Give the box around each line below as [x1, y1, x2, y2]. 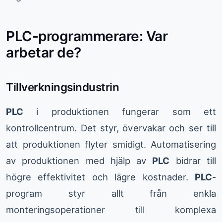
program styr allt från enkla [6, 188, 216, 199]
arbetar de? [6, 44, 81, 61]
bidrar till [169, 155, 217, 166]
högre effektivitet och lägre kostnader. [6, 171, 195, 183]
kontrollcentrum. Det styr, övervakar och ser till [6, 122, 216, 134]
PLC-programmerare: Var [6, 28, 167, 45]
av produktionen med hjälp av [6, 155, 153, 166]
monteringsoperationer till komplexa [6, 204, 216, 216]
